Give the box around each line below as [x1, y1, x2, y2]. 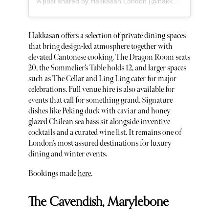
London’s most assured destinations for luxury [28, 139, 172, 149]
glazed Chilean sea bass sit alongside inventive [28, 117, 170, 127]
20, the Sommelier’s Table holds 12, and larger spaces [28, 64, 186, 73]
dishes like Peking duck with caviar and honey [28, 107, 171, 116]
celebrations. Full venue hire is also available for [28, 85, 175, 95]
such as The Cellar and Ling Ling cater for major [28, 74, 176, 84]
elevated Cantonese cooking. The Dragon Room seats [28, 53, 190, 63]
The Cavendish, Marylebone [28, 192, 169, 213]
